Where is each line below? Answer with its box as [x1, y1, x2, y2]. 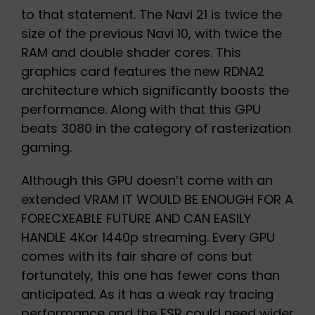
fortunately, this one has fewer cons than [20, 266, 280, 285]
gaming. [20, 139, 72, 157]
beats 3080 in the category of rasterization [20, 120, 291, 138]
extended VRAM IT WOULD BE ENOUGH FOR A [20, 191, 293, 209]
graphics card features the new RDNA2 [20, 63, 264, 81]
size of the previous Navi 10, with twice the [20, 25, 282, 43]
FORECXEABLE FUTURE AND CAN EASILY [20, 210, 251, 228]
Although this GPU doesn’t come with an [20, 172, 273, 190]
